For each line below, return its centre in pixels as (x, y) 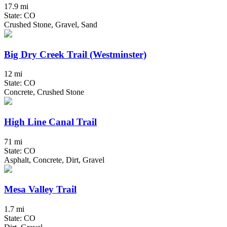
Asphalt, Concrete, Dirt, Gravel (54, 160)
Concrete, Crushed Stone (44, 92)
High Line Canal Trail (50, 122)
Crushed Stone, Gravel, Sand (51, 24)
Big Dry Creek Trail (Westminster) (75, 54)
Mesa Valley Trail (40, 190)
